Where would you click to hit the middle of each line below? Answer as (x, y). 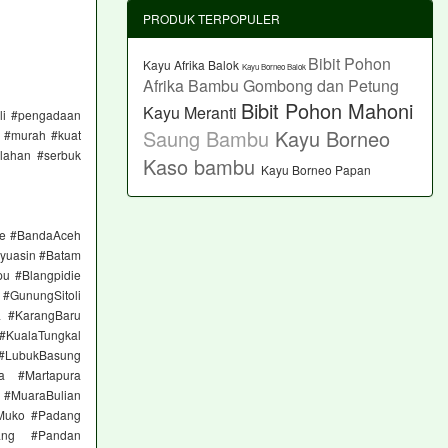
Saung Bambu (209, 138)
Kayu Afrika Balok (192, 64)
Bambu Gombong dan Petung (293, 85)
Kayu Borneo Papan (316, 169)
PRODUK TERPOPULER (211, 18)
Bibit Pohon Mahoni (327, 110)
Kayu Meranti (192, 112)
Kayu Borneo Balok (275, 66)
